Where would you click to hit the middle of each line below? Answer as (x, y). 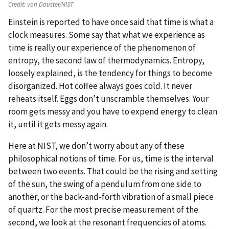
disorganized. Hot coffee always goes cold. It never (100, 86)
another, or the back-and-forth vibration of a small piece (111, 197)
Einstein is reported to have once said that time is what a (111, 22)
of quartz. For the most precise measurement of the (103, 209)
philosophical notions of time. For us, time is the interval (111, 158)
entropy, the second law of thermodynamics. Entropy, (106, 61)
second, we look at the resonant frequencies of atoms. (107, 222)
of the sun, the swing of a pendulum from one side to (105, 184)
